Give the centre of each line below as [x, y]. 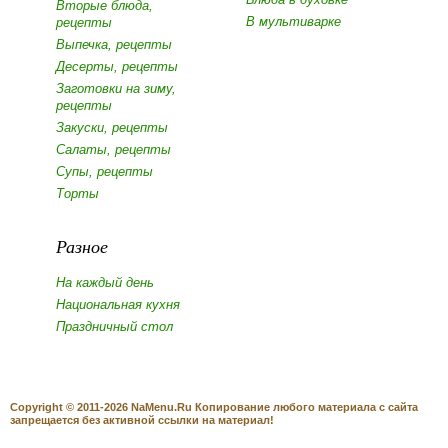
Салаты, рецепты [113, 149]
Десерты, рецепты [116, 66]
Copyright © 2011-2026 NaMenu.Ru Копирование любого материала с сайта [214, 407]
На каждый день [104, 282]
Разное [81, 245]
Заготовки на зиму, [115, 88]
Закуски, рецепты [111, 127]
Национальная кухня [117, 304]
